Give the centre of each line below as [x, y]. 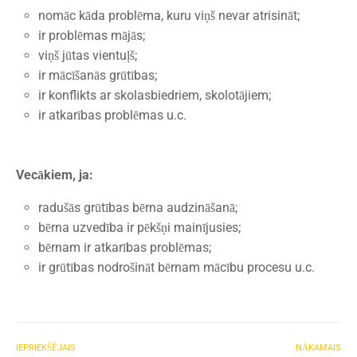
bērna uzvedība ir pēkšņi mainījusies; [139, 228]
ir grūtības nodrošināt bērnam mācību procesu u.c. [177, 268]
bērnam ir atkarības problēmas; [125, 248]
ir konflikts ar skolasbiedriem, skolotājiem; [155, 95]
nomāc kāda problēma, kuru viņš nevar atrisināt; [169, 15]
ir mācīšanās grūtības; [98, 75]
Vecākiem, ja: [55, 175]
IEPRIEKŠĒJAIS [46, 348]
